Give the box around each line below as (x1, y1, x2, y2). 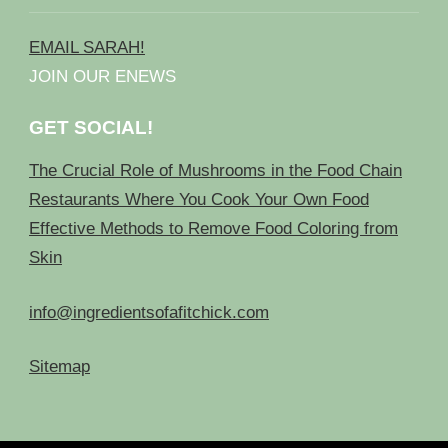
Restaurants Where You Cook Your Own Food (29, 190, 369, 210)
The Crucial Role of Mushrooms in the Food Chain (29, 161, 402, 181)
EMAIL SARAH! (29, 37, 145, 57)
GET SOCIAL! (29, 117, 153, 139)
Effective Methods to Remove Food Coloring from (29, 219, 398, 239)
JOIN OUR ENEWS (29, 66, 176, 86)
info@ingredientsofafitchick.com (29, 302, 269, 322)
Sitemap (29, 357, 90, 377)
